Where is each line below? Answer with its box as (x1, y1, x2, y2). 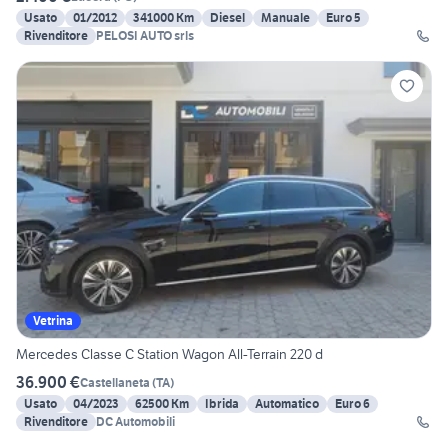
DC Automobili (96, 414, 175, 430)
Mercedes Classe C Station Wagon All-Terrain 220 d (16, 345, 324, 364)
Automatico (255, 396, 319, 412)
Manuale (261, 10, 310, 26)
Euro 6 (335, 396, 370, 412)
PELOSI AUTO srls (96, 28, 194, 44)
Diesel (210, 10, 245, 26)
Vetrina (33, 313, 73, 329)
